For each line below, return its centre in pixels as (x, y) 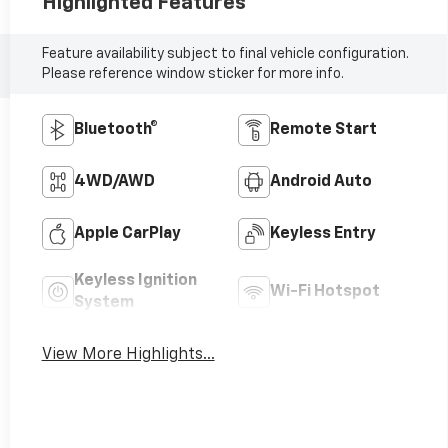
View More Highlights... (128, 354)
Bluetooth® (115, 129)
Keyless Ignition (135, 280)
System (103, 302)
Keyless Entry (323, 233)
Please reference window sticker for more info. (192, 73)
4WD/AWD (114, 181)
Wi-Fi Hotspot (325, 291)
